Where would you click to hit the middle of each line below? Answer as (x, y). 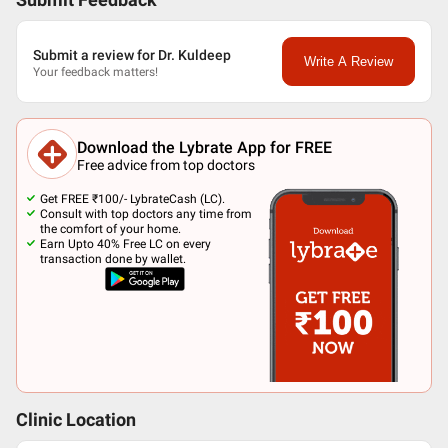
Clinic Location (76, 420)
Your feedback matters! (95, 71)
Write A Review (348, 61)
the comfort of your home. (110, 229)
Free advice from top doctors (166, 164)
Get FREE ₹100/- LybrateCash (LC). (132, 199)
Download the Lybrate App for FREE (204, 147)
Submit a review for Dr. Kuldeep (132, 54)
